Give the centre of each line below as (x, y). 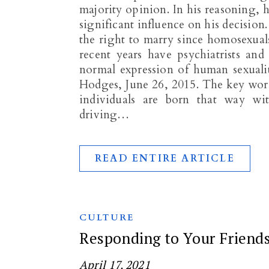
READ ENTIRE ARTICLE (165, 159)
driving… (104, 115)
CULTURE (107, 217)
